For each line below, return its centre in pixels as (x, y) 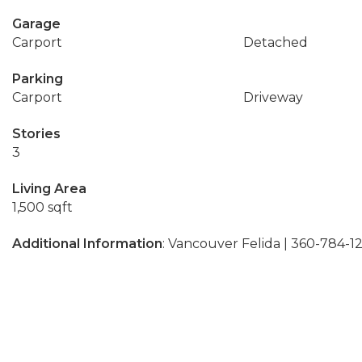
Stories (36, 134)
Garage (36, 24)
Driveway (273, 97)
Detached (275, 42)
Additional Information (87, 244)
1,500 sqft (42, 207)
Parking (38, 79)
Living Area (49, 189)
